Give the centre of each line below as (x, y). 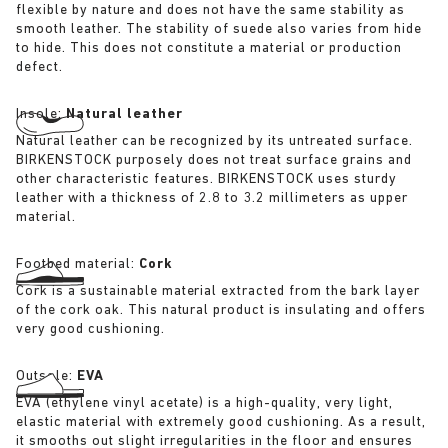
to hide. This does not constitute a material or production (209, 48)
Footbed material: (77, 264)
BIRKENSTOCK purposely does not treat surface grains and (214, 160)
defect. (39, 67)
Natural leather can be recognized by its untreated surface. (214, 141)
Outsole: (46, 376)
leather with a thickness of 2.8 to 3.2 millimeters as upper (212, 198)
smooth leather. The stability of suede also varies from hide (219, 29)
